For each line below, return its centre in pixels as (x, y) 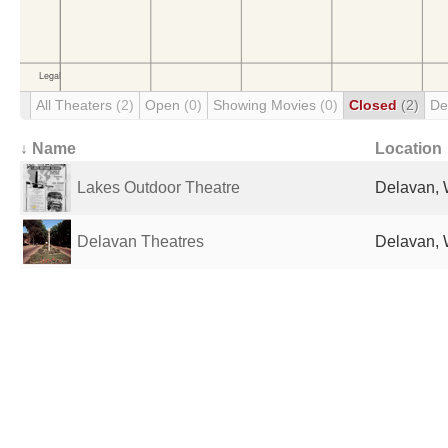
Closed (375, 105)
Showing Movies (266, 105)
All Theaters (76, 105)
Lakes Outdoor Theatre (158, 187)
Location (408, 148)
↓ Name (48, 148)
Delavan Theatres (140, 241)
